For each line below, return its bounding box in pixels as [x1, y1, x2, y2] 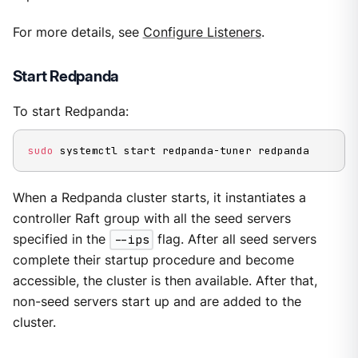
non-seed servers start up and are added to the [12, 294, 301, 310]
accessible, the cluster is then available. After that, [12, 273, 317, 289]
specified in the [12, 232, 109, 248]
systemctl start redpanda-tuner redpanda [53, 144, 309, 158]
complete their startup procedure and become [12, 253, 294, 268]
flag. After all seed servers [153, 232, 316, 248]
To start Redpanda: [12, 103, 129, 119]
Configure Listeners [142, 24, 261, 40]
